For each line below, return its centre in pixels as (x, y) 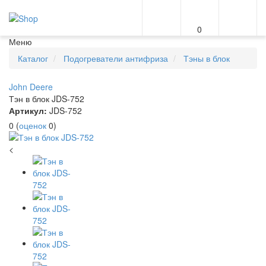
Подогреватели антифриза (116, 58)
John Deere (31, 87)
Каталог (33, 58)
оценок (33, 125)
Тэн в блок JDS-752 (47, 99)
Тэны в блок (207, 58)
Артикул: (28, 110)
